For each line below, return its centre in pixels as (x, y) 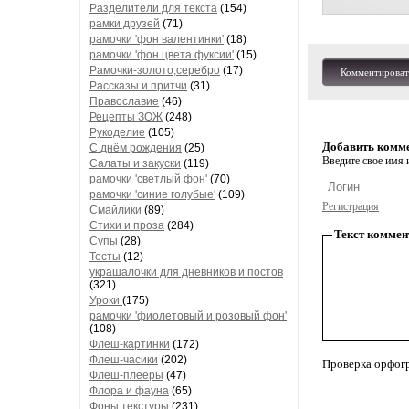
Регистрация (351, 206)
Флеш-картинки (130, 344)
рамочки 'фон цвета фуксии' (162, 55)
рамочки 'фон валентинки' (157, 39)
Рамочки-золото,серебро (155, 70)
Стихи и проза (127, 225)
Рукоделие (117, 132)
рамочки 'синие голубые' (152, 194)
